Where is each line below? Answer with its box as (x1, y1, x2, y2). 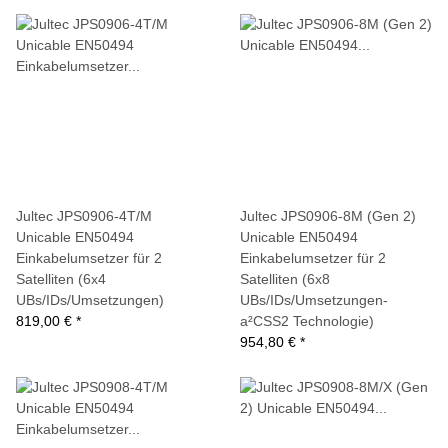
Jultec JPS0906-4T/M (16, 208, 152, 224)
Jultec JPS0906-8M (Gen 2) (240, 208, 416, 224)
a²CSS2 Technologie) (240, 313, 374, 329)
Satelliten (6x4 (16, 271, 106, 287)
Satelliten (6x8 (240, 271, 330, 287)
